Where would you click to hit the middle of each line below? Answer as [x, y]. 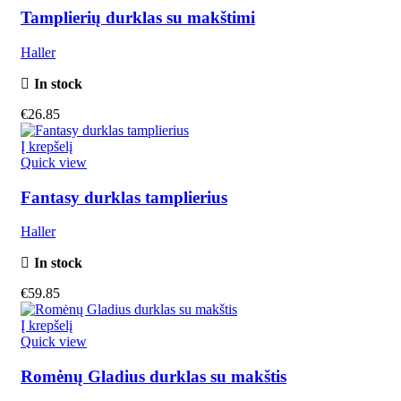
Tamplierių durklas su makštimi [138, 18]
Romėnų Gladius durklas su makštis [154, 376]
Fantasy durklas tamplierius [124, 197]
